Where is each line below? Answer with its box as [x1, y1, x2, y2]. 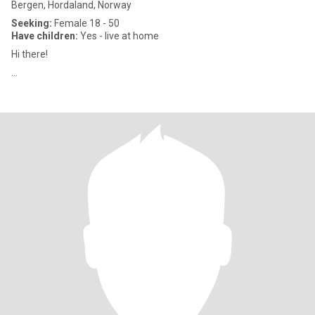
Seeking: [11, 18, 52, 29]
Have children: [11, 30, 78, 41]
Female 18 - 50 [52, 18, 120, 29]
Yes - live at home [78, 30, 159, 41]
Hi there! [11, 49, 48, 60]
